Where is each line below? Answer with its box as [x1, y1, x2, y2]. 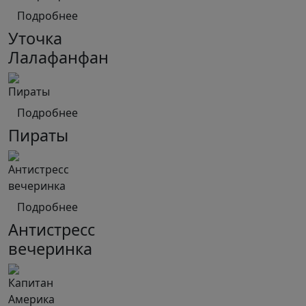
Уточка [8, 27, 62, 49]
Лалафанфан [8, 46, 109, 68]
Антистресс [8, 219, 95, 240]
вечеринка [8, 238, 92, 260]
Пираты [8, 124, 68, 146]
